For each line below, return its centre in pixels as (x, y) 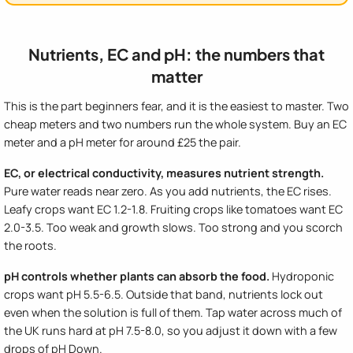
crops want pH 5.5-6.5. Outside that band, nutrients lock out (163, 294)
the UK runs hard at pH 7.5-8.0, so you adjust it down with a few (171, 330)
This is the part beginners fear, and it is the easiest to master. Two (176, 106)
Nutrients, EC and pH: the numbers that (176, 54)
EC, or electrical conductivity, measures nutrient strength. (164, 173)
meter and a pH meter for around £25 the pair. (123, 142)
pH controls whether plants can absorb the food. (137, 276)
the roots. (30, 245)
